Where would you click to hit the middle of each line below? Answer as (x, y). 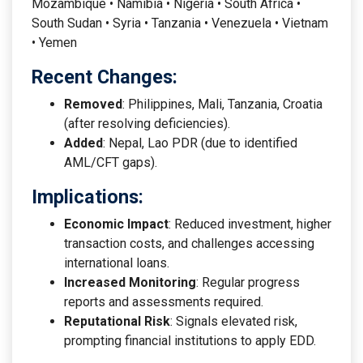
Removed (93, 104)
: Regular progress (248, 282)
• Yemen (54, 42)
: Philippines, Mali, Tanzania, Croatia (222, 104)
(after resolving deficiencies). (147, 123)
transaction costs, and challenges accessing (189, 243)
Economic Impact (116, 224)
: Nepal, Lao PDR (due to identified (200, 143)
